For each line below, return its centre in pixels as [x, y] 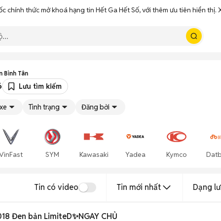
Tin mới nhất [139, 187]
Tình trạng [44, 107]
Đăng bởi [95, 107]
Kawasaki [94, 154]
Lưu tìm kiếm [40, 86]
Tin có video [56, 187]
